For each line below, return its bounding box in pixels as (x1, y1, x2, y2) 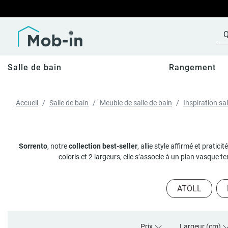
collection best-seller (69, 142, 137, 150)
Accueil (16, 99, 38, 107)
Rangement (168, 62, 216, 72)
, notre (47, 142, 69, 150)
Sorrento (19, 142, 47, 150)
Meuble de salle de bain (100, 99, 172, 107)
